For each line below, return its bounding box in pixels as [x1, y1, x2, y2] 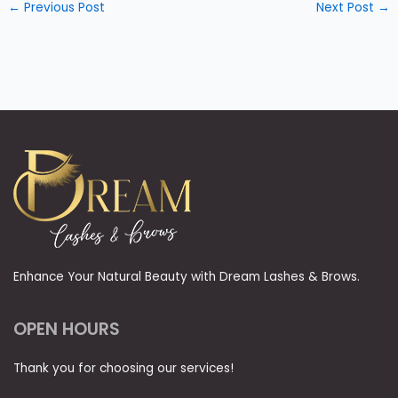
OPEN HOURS [13, 317, 120, 342]
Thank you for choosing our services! [13, 360, 234, 378]
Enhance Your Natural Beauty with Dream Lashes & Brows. [13, 268, 360, 286]
